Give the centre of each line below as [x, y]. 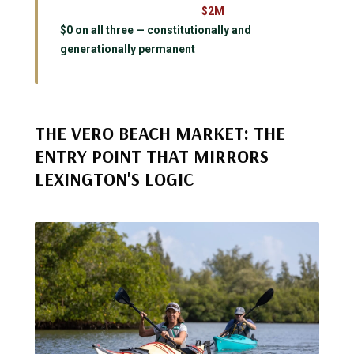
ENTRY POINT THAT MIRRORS [152, 156]
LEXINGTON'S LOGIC [114, 179]
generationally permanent [128, 49]
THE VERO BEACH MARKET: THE [160, 133]
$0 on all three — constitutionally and [156, 30]
